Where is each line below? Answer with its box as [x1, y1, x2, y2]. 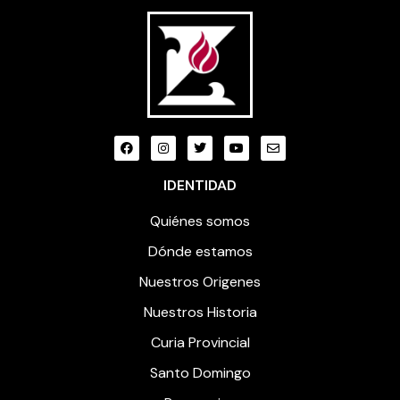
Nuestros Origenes [139, 271, 261, 291]
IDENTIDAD [163, 175, 237, 195]
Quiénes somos [150, 211, 250, 230]
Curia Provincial [150, 332, 250, 352]
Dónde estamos [147, 241, 253, 261]
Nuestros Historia [143, 302, 257, 321]
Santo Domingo [149, 362, 251, 382]
